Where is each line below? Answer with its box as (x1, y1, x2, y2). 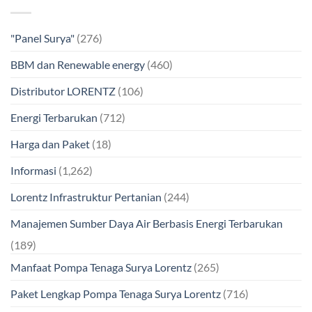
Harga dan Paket (10, 137, 90, 150)
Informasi (10, 164, 56, 177)
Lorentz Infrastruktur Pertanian (10, 190, 162, 203)
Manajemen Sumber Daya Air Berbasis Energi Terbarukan (10, 217, 283, 230)
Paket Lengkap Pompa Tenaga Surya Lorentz (10, 287, 221, 300)
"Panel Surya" (10, 31, 75, 45)
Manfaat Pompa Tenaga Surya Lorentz (10, 260, 192, 274)
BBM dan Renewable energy (10, 58, 145, 71)
